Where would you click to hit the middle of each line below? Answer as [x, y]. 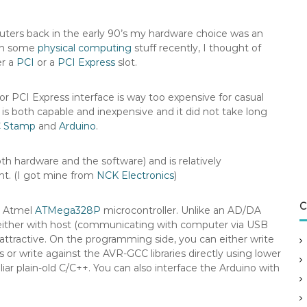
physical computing [85, 48]
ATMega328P [68, 210]
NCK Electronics [135, 175]
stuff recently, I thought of [196, 48]
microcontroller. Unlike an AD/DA [181, 210]
